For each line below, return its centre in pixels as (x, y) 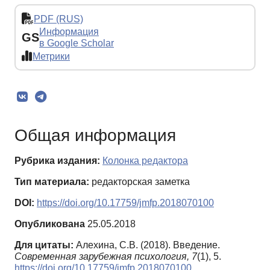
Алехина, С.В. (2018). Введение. (148, 245)
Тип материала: (52, 182)
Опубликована (50, 224)
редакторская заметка (140, 182)
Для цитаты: (44, 245)
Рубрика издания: (57, 161)
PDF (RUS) (58, 19)
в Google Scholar (77, 43)
